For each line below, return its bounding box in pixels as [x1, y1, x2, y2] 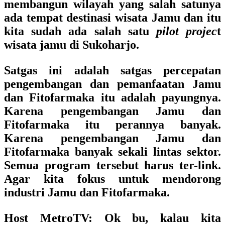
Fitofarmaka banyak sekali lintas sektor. [4, 145, 221, 158]
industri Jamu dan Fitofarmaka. [4, 186, 170, 199]
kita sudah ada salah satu [4, 25, 156, 38]
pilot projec [156, 25, 217, 38]
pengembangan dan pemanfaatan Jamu [4, 77, 221, 90]
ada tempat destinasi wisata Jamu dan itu [4, 11, 221, 24]
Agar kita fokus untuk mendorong [4, 172, 221, 185]
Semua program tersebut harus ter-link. [4, 159, 221, 172]
